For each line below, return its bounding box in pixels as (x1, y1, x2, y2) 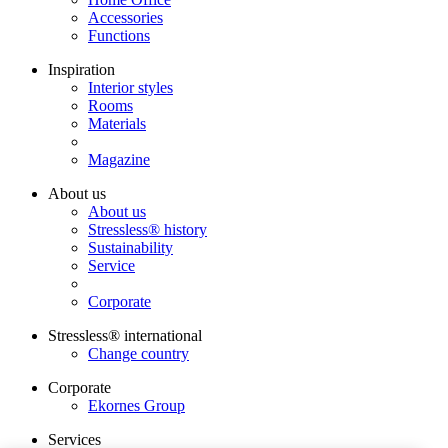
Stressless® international (48, 327, 202, 345)
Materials (88, 115, 146, 133)
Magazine (88, 151, 150, 169)
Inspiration (48, 61, 115, 79)
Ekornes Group (88, 397, 185, 415)
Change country (88, 345, 189, 363)
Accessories (88, 9, 163, 27)
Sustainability (88, 239, 173, 257)
